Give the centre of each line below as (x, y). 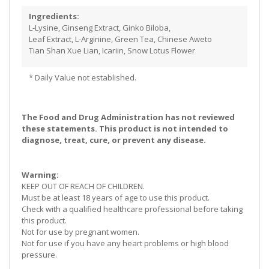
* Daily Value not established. (82, 77)
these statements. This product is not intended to (125, 128)
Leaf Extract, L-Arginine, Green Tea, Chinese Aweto (120, 39)
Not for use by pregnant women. (80, 232)
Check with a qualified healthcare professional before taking (132, 209)
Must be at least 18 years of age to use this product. (116, 198)
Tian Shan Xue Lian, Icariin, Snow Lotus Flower (113, 50)
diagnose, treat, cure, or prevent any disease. (114, 140)
